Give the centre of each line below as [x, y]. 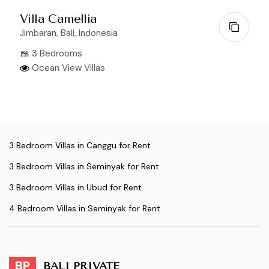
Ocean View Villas [67, 68]
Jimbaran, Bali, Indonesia [69, 33]
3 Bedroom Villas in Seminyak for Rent [84, 166]
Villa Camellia [59, 19]
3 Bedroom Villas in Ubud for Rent [75, 187]
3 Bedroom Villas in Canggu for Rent [80, 145]
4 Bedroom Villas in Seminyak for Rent [85, 208]
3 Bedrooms [56, 53]
